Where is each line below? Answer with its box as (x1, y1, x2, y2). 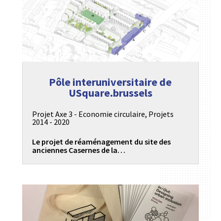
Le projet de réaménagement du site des (32, 136, 171, 147)
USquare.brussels (68, 85, 152, 100)
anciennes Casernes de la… (32, 145, 125, 155)
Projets (148, 109, 174, 119)
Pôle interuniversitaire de (49, 74, 172, 89)
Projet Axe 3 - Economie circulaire (32, 109, 145, 119)
